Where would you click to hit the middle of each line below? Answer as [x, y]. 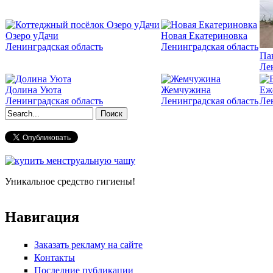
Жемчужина [186, 90]
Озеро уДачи [32, 35]
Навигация [42, 217]
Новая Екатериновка [204, 35]
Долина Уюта [34, 90]
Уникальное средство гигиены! [70, 181]
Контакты [55, 257]
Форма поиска [53, 127]
